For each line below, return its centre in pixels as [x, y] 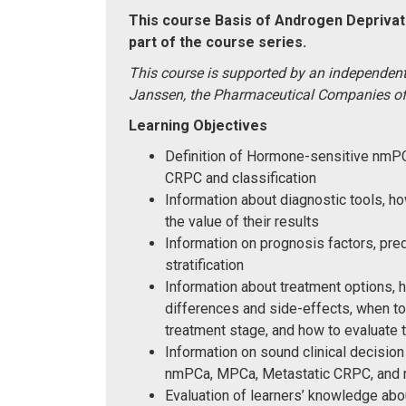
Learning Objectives [198, 126]
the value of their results [242, 222]
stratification [204, 266]
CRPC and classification [241, 179]
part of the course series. [217, 43]
